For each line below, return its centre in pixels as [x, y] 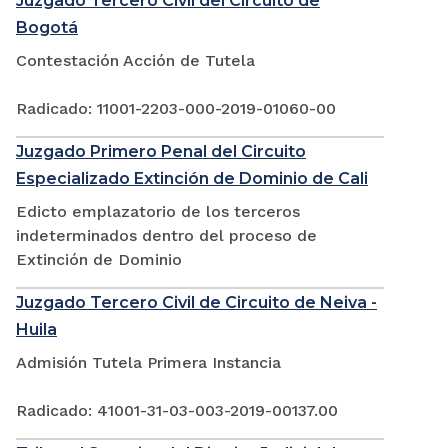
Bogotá [47, 28]
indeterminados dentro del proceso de [166, 236]
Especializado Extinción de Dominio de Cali [192, 179]
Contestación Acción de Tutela [135, 61]
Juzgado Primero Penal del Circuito [161, 152]
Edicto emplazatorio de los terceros [158, 212]
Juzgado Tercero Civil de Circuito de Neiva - [196, 303]
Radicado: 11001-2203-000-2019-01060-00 [176, 109]
